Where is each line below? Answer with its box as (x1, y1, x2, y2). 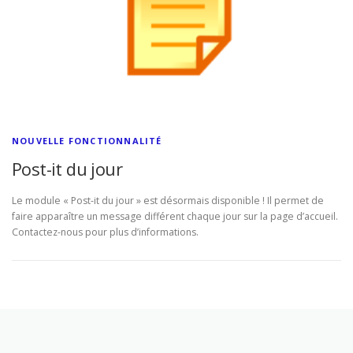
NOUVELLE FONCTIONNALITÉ (12, 135, 162, 147)
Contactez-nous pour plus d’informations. (12, 225, 199, 239)
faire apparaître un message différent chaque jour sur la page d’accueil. (12, 209, 338, 223)
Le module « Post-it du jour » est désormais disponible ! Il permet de (12, 193, 324, 207)
